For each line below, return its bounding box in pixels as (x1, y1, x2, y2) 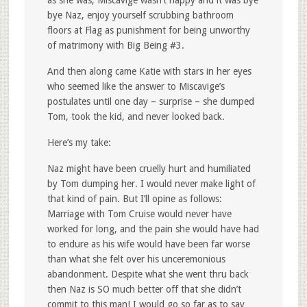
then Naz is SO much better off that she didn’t (47, 284, 241, 295)
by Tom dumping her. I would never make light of (47, 178, 256, 190)
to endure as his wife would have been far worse (47, 238, 250, 250)
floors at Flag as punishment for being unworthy (47, 25, 250, 36)
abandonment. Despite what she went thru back (47, 269, 249, 280)
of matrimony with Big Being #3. (47, 40, 184, 51)
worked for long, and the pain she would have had (47, 223, 259, 235)
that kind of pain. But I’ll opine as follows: (47, 193, 222, 205)
